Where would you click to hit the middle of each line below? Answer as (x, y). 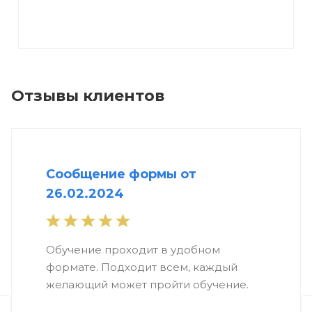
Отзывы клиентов (88, 96)
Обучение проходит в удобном (133, 250)
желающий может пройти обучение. (147, 285)
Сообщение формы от (121, 174)
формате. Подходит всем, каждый (142, 267)
